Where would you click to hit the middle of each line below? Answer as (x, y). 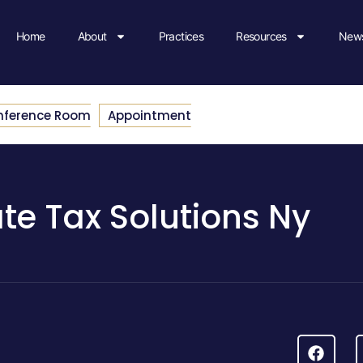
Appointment (149, 115)
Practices (181, 36)
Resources (261, 36)
